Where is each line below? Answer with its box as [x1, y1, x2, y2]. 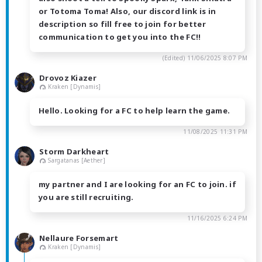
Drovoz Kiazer [39, 72, 96, 83]
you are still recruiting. [39, 191, 134, 202]
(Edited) [162, 53, 187, 62]
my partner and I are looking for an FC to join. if [39, 178, 236, 189]
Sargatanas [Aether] [48, 156, 106, 164]
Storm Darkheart [39, 146, 109, 157]
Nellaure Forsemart [39, 232, 119, 243]
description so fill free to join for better [39, 18, 206, 29]
